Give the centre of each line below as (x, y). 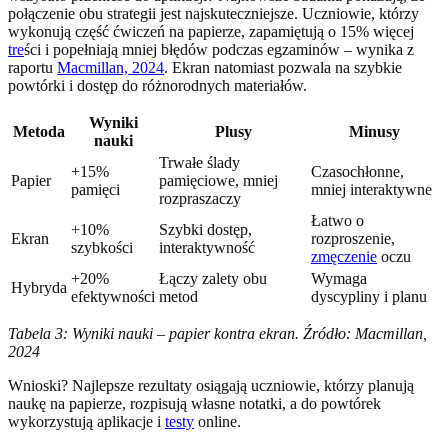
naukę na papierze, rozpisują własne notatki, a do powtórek (194, 404)
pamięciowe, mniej (218, 181)
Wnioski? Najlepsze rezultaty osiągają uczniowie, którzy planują (211, 386)
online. (217, 422)
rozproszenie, (353, 239)
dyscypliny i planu (369, 297)
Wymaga (339, 279)
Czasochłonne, (357, 172)
